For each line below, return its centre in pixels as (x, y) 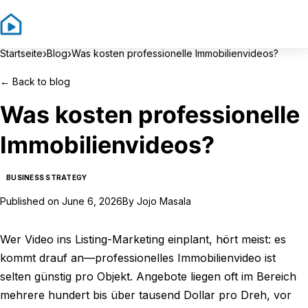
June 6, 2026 (92, 201)
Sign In (251, 24)
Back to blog (41, 81)
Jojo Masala (164, 201)
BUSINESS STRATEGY (47, 177)
